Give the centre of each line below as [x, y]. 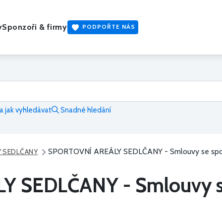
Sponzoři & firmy [35, 27]
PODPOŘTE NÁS [108, 26]
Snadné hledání [85, 110]
